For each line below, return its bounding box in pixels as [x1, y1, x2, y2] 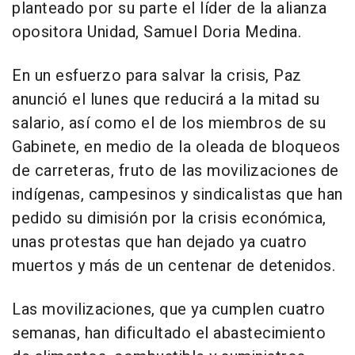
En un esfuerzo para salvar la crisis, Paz [12, 64, 302, 88]
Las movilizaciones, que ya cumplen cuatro [12, 298, 326, 322]
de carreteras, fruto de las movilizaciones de [12, 159, 339, 183]
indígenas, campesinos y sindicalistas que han [12, 183, 343, 207]
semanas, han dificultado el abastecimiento [12, 322, 326, 345]
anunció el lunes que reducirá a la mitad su [12, 88, 320, 112]
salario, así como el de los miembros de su [12, 112, 326, 136]
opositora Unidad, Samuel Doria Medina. [12, 21, 301, 44]
